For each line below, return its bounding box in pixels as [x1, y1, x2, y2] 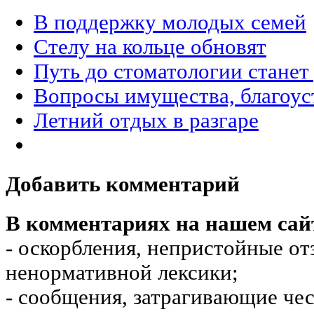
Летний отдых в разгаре [34, 108, 259, 132]
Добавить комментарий [6, 172, 240, 196]
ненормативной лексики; [6, 261, 238, 285]
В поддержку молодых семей [34, 10, 306, 34]
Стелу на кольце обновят [34, 34, 266, 59]
